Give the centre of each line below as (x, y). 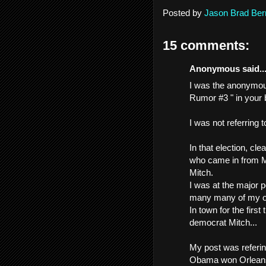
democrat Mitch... (223, 222)
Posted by (183, 12)
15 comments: (206, 45)
